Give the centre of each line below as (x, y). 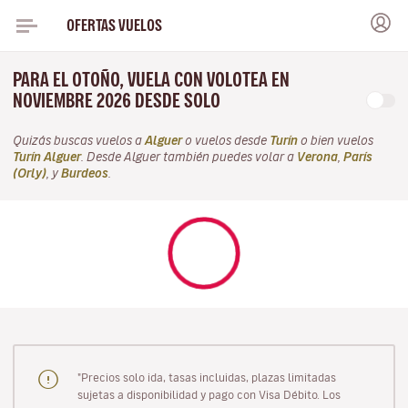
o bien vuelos (336, 141)
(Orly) (30, 173)
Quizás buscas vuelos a (79, 141)
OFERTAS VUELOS (114, 25)
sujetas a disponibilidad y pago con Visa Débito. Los (209, 394)
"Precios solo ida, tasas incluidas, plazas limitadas (206, 377)
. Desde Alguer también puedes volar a (189, 157)
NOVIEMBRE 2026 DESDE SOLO (118, 101)
